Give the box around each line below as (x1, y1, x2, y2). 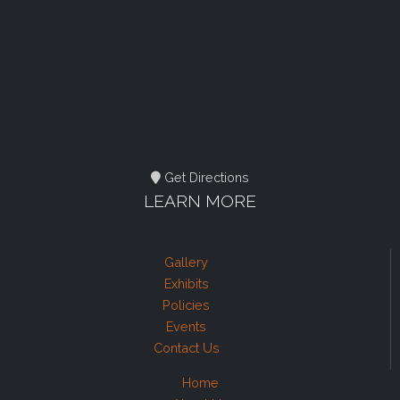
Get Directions (161, 170, 249, 185)
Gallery (164, 254, 208, 270)
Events (166, 319, 206, 334)
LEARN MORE (144, 191, 256, 211)
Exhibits (163, 276, 209, 291)
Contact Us (153, 340, 220, 355)
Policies (162, 297, 210, 312)
